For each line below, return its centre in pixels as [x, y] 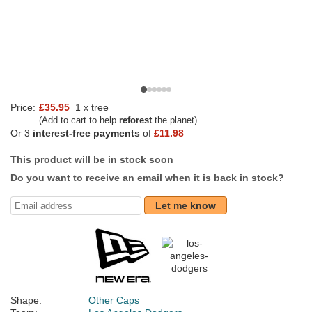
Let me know [186, 206]
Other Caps [114, 301]
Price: [23, 108]
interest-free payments [86, 133]
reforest [135, 120]
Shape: [26, 301]
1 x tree [91, 108]
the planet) [174, 120]
